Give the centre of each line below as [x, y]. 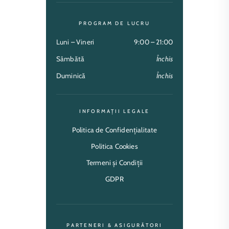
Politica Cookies [114, 146]
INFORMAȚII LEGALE [114, 111]
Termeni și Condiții [114, 162]
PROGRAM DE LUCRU [114, 23]
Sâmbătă [71, 59]
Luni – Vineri [75, 42]
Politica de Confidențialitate [114, 130]
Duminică [71, 75]
